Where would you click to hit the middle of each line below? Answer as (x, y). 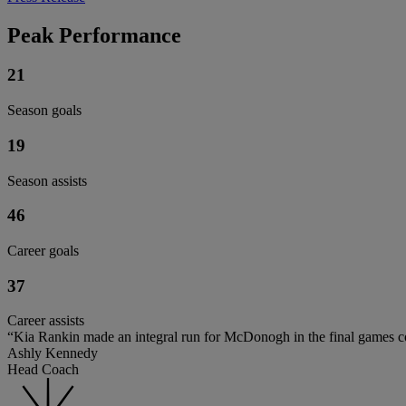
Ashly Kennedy (53, 353)
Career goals (43, 251)
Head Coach (43, 370)
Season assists (47, 180)
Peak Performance (94, 35)
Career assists (46, 321)
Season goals (44, 111)
